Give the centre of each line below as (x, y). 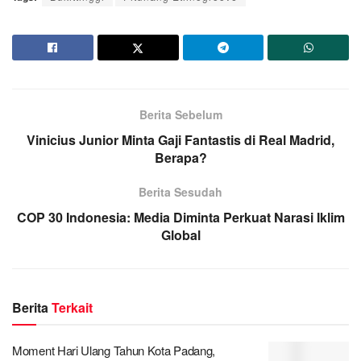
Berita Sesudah (180, 191)
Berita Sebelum (180, 114)
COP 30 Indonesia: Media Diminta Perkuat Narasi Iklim (180, 217)
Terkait (72, 307)
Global (180, 234)
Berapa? (180, 157)
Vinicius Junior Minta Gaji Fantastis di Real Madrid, (180, 139)
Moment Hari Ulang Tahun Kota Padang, (114, 350)
